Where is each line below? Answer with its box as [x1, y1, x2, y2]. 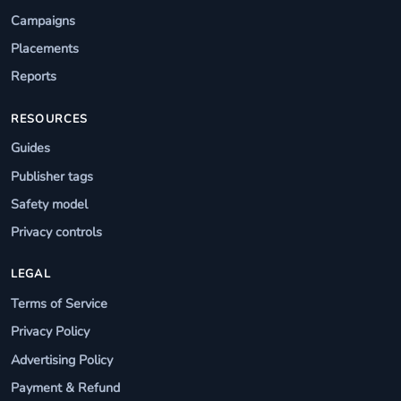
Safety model [11, 194, 88, 213]
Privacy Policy [11, 322, 90, 341]
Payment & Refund [11, 379, 120, 397]
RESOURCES [11, 110, 89, 127]
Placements [11, 39, 79, 57]
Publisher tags [11, 166, 93, 185]
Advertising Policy [11, 350, 113, 369]
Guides [11, 139, 50, 158]
